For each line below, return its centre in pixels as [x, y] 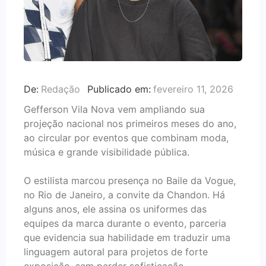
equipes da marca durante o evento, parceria [125, 224]
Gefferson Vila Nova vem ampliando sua [114, 110]
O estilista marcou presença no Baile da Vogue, [130, 181]
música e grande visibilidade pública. [107, 152]
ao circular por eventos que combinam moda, [126, 138]
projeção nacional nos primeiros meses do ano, [130, 124]
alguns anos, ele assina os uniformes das [115, 209]
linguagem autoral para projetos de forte [116, 252]
